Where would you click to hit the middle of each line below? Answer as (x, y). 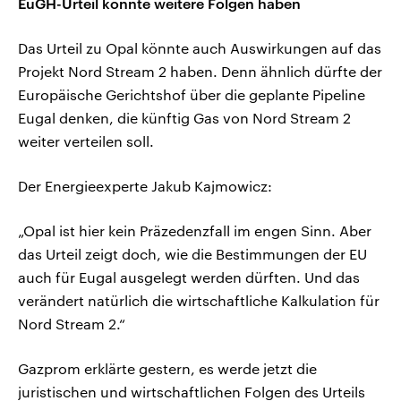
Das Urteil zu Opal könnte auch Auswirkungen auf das (200, 48)
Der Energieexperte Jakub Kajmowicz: (145, 186)
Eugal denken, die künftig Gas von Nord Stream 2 (184, 118)
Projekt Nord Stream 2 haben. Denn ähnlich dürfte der (200, 72)
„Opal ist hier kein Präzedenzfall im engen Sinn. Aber (195, 231)
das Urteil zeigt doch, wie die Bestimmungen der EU (192, 254)
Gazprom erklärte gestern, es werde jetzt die (167, 369)
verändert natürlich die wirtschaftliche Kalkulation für (199, 301)
